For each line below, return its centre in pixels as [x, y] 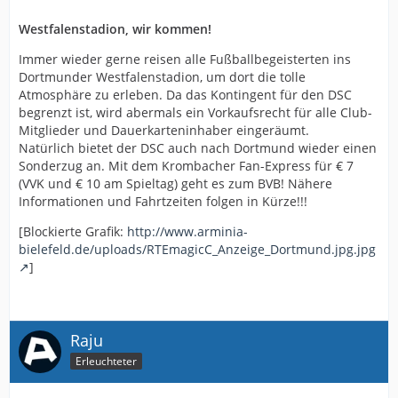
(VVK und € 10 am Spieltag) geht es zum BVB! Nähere [175, 183]
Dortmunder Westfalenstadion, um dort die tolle [162, 77]
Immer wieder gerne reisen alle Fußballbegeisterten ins [185, 59]
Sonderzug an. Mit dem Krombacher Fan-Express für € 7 [186, 166]
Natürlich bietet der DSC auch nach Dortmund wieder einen [198, 148]
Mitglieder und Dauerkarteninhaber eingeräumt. [164, 130]
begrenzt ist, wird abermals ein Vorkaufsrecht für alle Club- [195, 112]
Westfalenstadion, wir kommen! [115, 29]
